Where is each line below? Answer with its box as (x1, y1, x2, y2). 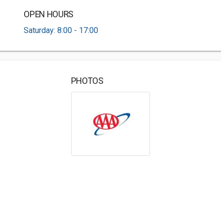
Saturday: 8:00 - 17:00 (24, 26, 99, 35)
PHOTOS (71, 76, 104, 86)
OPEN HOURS (24, 9, 74, 19)
